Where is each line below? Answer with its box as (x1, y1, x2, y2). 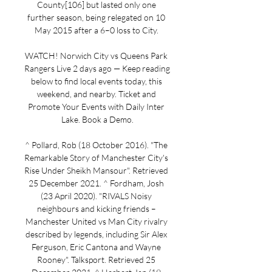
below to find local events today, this (30, 76, 162, 86)
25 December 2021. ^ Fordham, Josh (29, 178, 164, 188)
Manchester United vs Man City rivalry (25, 216, 168, 226)
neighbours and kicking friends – (36, 203, 156, 214)
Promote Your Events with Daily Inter (28, 101, 165, 112)
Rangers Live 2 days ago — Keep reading (24, 63, 170, 73)
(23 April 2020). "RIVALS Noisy (41, 191, 152, 201)
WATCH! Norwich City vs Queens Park (25, 50, 168, 61)
